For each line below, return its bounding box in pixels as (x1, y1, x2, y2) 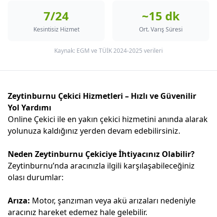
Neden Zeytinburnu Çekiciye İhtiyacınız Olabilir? (8, 149, 195, 159)
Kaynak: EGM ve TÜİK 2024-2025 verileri (54, 46, 163, 55)
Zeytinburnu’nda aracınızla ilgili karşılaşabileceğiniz (8, 160, 195, 171)
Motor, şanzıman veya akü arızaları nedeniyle (30, 195, 196, 206)
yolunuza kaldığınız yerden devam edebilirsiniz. (8, 125, 180, 136)
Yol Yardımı (8, 102, 51, 113)
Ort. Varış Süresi (139, 25, 183, 33)
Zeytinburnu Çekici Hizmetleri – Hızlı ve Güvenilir (8, 91, 196, 101)
